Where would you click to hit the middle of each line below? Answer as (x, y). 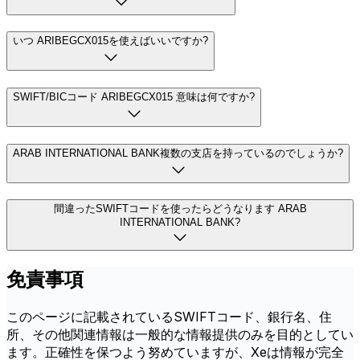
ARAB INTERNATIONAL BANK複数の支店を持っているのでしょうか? (178, 153)
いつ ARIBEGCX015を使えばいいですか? (110, 41)
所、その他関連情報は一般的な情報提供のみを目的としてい (180, 335)
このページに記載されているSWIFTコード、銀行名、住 (169, 317)
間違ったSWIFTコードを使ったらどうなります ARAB (180, 209)
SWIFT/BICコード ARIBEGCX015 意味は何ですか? (134, 96)
